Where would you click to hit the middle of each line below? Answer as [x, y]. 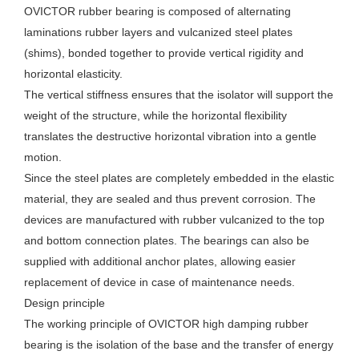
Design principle [65, 303]
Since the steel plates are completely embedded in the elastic [179, 178]
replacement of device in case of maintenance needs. [159, 282]
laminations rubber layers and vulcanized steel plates [158, 32]
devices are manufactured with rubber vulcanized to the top [174, 220]
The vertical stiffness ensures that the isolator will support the [179, 95]
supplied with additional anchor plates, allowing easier [160, 262]
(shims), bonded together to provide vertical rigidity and [164, 53]
